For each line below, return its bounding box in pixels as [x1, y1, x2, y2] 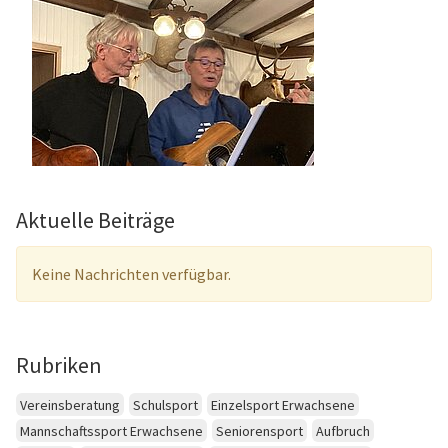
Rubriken [16, 351, 102, 379]
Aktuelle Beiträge [16, 206, 175, 234]
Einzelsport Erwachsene [211, 395, 355, 414]
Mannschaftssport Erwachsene [20, 422, 203, 441]
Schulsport [133, 395, 198, 414]
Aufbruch [316, 422, 370, 441]
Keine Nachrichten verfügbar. [32, 264, 231, 284]
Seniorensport [216, 422, 303, 441]
